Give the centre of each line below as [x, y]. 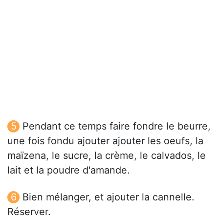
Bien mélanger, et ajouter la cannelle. [109, 197]
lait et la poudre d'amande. [69, 170]
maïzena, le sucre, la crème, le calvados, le [107, 156]
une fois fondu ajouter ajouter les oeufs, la [105, 141]
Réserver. [29, 212]
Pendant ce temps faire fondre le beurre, [117, 126]
